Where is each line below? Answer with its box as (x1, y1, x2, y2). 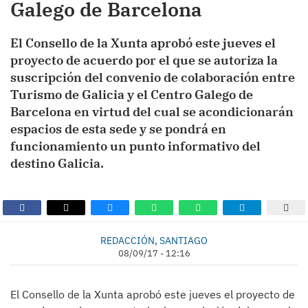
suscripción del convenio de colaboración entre (10, 69, 295, 85)
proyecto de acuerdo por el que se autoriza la (10, 52, 278, 68)
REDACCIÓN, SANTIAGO (100, 234, 208, 247)
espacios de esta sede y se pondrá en (10, 121, 226, 137)
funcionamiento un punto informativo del (10, 138, 261, 154)
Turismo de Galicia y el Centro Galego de (10, 87, 253, 102)
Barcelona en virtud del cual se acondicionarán (10, 104, 294, 120)
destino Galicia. (10, 155, 104, 171)
